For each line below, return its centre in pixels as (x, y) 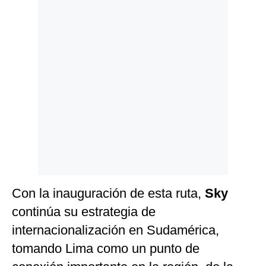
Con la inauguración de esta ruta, (108, 194)
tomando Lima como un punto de (106, 249)
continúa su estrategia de (84, 212)
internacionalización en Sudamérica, (115, 230)
